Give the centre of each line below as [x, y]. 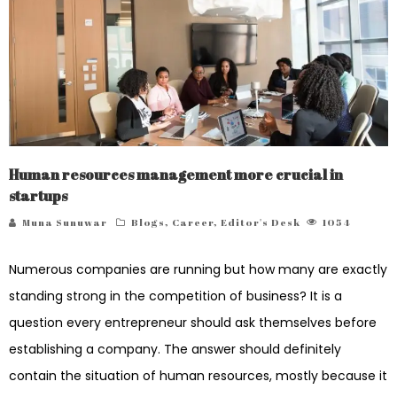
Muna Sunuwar [65, 222]
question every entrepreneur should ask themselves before [193, 323]
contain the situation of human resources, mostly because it [198, 376]
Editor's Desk [261, 222]
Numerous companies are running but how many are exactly [198, 270]
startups [38, 196]
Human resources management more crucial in [176, 175]
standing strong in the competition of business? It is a [175, 296]
